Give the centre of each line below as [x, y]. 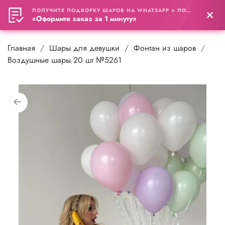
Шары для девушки [84, 48]
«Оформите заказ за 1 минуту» [84, 19]
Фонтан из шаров [165, 48]
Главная [21, 48]
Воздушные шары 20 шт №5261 [65, 60]
